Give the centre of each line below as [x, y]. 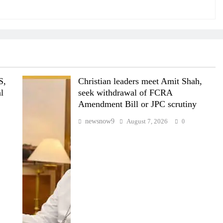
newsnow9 [100, 121]
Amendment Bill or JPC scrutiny [137, 104]
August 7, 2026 [147, 121]
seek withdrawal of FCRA [125, 92]
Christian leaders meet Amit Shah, [140, 81]
